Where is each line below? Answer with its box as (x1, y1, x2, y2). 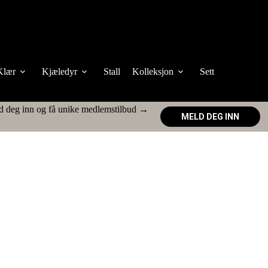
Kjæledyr (42, 66, 77, 77)
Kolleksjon (132, 66, 173, 77)
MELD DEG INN (181, 112, 239, 121)
